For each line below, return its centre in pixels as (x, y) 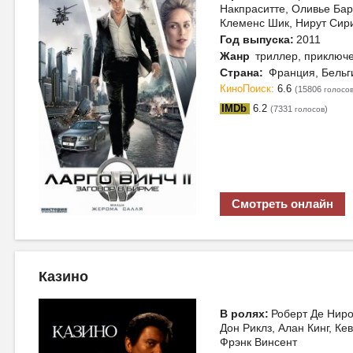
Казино (63, 277)
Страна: (242, 72)
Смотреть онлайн (282, 204)
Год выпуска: (257, 39)
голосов (310, 110)
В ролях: (244, 314)
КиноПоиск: (249, 89)
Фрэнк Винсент (258, 342)
